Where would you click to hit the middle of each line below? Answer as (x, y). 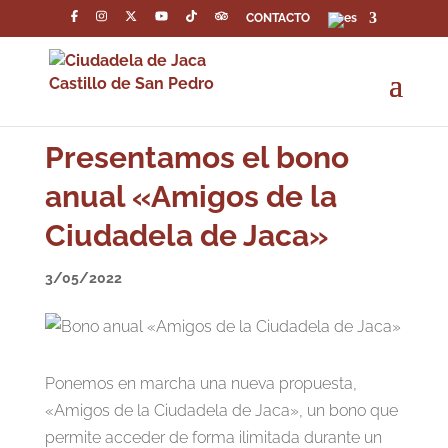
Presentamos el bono (196, 157)
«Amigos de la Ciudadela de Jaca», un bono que (221, 410)
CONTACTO (278, 18)
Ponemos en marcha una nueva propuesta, (200, 383)
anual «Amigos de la (190, 196)
